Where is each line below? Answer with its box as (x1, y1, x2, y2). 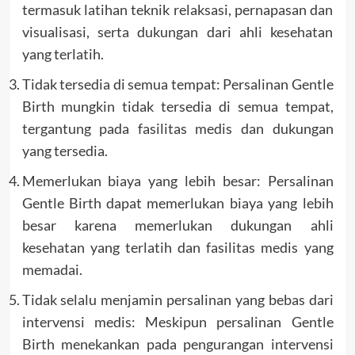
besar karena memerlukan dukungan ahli (21, 216, 334, 235)
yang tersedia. (21, 142, 108, 160)
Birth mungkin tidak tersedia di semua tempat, (21, 97, 334, 116)
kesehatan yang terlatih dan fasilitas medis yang (21, 239, 334, 257)
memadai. (21, 261, 82, 279)
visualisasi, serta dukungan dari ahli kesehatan (21, 23, 334, 41)
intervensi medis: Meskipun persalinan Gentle (21, 313, 334, 331)
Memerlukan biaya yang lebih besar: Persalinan (21, 172, 334, 190)
